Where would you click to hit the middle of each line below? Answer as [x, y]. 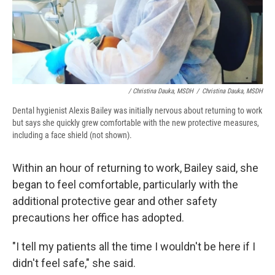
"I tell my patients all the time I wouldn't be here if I [134, 247]
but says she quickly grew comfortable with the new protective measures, [136, 123]
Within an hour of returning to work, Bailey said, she [135, 168]
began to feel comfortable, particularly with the [125, 185]
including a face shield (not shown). [72, 135]
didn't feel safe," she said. [74, 263]
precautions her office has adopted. [98, 218]
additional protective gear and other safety [115, 201]
